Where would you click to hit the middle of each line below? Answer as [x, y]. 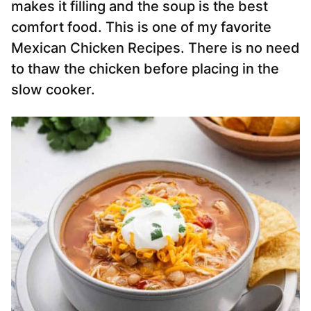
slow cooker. [53, 90]
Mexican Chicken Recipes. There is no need [155, 48]
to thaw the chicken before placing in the [145, 69]
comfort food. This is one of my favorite [141, 27]
